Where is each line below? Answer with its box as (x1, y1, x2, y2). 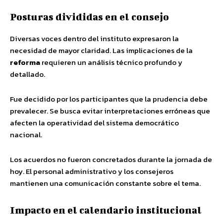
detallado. (10, 68, 45, 80)
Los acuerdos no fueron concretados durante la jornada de (10, 153, 212, 165)
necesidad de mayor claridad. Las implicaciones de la (10, 44, 193, 56)
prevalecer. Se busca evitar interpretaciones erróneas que (10, 105, 210, 116)
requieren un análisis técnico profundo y (40, 56, 182, 68)
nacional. (10, 128, 42, 140)
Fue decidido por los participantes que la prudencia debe (10, 93, 208, 105)
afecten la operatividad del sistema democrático (10, 116, 179, 128)
